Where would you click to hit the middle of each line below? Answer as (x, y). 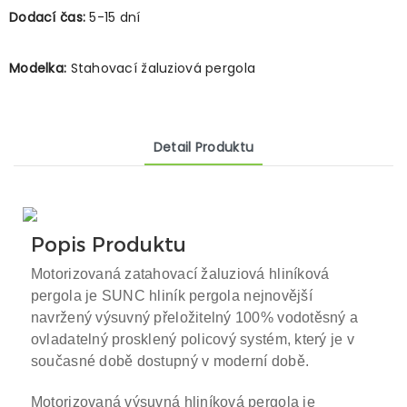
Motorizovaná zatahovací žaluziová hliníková (180, 274)
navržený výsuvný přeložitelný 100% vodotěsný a (194, 318)
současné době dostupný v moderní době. (170, 362)
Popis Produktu (108, 244)
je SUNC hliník (138, 296)
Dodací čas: (50, 17)
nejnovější (278, 296)
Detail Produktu (203, 147)
